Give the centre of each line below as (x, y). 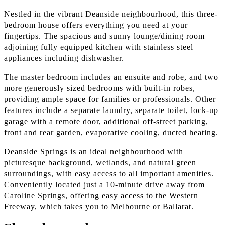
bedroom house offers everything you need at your (96, 25)
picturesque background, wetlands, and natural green (100, 163)
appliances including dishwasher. (64, 58)
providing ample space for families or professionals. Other (110, 99)
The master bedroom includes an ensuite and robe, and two (111, 77)
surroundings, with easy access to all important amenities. (109, 174)
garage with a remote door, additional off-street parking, (106, 122)
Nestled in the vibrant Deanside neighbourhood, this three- (111, 14)
